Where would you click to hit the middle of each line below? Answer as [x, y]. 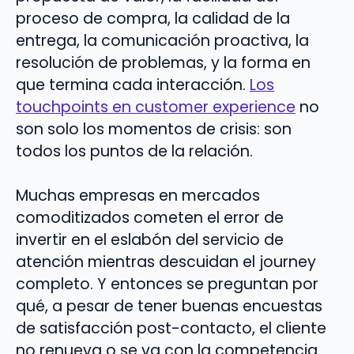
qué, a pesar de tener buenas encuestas [169, 307]
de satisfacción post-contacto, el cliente [171, 329]
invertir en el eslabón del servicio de [150, 240]
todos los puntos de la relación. [134, 151]
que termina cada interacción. [133, 85]
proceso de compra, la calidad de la [153, 18]
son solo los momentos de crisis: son [154, 129]
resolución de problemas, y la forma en [163, 62]
